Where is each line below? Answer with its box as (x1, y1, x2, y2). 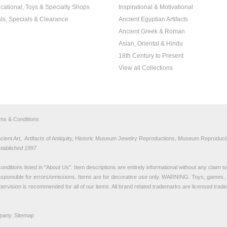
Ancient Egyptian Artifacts (119, 16, 188, 23)
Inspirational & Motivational (119, 4, 193, 11)
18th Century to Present (119, 52, 183, 59)
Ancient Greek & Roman (119, 28, 185, 35)
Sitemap (14, 212, 34, 218)
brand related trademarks (119, 183, 181, 190)
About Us (46, 164, 69, 170)
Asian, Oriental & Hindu (119, 40, 183, 47)
